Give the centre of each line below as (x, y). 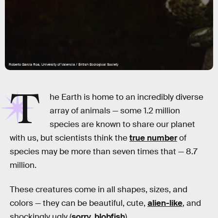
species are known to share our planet (123, 124)
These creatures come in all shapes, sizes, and (99, 189)
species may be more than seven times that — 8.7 (104, 152)
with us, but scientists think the (70, 138)
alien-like (165, 203)
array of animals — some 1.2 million (115, 111)
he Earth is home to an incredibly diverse (127, 97)
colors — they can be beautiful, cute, (79, 203)
